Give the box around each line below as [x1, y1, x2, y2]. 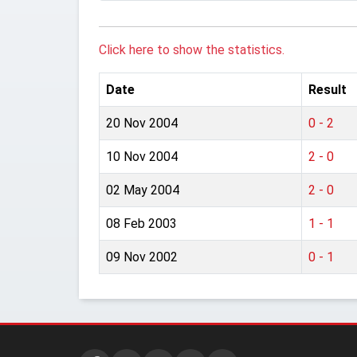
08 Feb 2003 [106, 216, 177, 231]
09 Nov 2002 [106, 249, 178, 265]
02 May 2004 [106, 182, 179, 198]
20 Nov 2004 [106, 116, 178, 131]
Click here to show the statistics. [99, 42, 284, 57]
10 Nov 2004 [106, 149, 178, 164]
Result [308, 82, 347, 97]
